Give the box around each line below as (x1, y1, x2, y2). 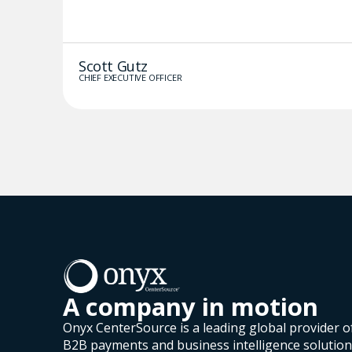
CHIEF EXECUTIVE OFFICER (79, 71, 182, 83)
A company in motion (63, 289, 318, 323)
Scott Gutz (79, 56, 148, 75)
